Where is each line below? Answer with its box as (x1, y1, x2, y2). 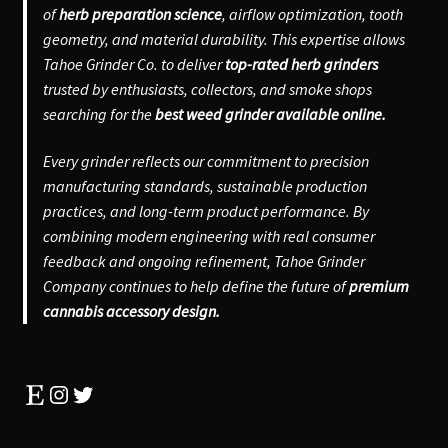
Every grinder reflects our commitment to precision (42, 151, 369, 172)
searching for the (42, 103, 155, 124)
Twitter (69, 377, 144, 409)
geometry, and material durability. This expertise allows (42, 28, 405, 49)
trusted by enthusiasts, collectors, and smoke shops (42, 78, 372, 99)
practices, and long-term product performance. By (42, 201, 369, 222)
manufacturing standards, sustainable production (42, 176, 367, 197)
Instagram (45, 377, 147, 409)
